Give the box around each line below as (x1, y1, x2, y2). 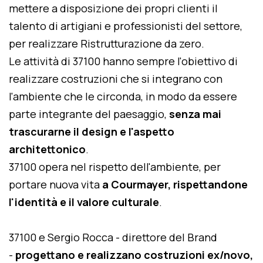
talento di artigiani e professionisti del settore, (9, 19, 242, 33)
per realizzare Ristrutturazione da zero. (9, 36, 207, 50)
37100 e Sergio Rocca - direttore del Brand (9, 230, 217, 244)
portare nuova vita (9, 177, 102, 191)
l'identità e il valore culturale (9, 195, 159, 209)
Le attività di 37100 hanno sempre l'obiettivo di (9, 54, 238, 68)
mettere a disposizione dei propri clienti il (9, 1, 218, 15)
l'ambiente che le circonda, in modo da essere (9, 89, 237, 103)
